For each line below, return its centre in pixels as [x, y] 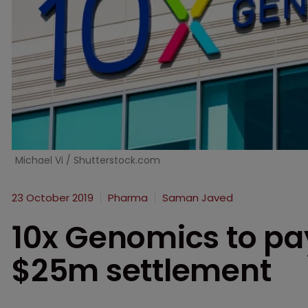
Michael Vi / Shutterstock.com [88, 160]
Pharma [128, 197]
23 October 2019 [53, 197]
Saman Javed [198, 197]
